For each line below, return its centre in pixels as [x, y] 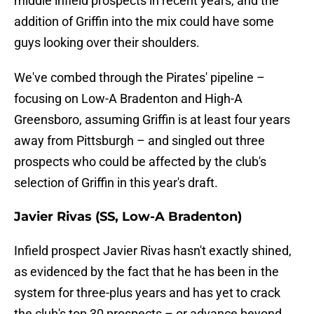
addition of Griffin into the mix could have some [144, 22]
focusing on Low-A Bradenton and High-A [128, 99]
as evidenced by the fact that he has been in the [146, 272]
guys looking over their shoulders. [107, 43]
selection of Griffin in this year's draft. [116, 183]
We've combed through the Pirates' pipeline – [139, 78]
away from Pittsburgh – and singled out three [139, 141]
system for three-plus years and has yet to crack [147, 293]
